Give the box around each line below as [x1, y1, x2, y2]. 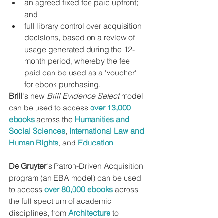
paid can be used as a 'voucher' [24, 68, 139, 78]
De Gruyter [9, 161, 46, 171]
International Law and [69, 126, 146, 136]
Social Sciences [9, 126, 65, 136]
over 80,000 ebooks [44, 184, 113, 195]
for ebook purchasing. [24, 79, 101, 90]
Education [78, 138, 113, 148]
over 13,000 [90, 103, 133, 113]
